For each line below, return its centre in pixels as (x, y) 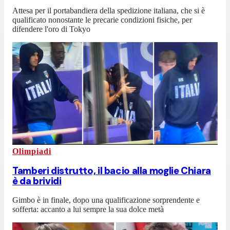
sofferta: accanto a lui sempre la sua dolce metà (88, 209)
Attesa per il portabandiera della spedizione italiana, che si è (109, 11)
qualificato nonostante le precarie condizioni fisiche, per (102, 20)
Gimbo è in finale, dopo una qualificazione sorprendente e (106, 200)
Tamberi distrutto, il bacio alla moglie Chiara (112, 170)
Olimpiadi (32, 151)
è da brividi (37, 181)
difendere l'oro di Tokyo (51, 29)
